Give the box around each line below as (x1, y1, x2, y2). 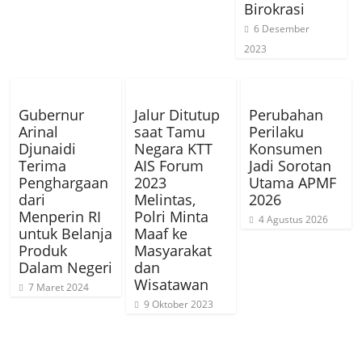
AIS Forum (133, 156, 204, 176)
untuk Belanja (19, 224, 113, 244)
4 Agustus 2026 (258, 213, 328, 227)
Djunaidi (19, 139, 77, 159)
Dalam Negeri (19, 258, 113, 278)
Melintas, (133, 190, 196, 210)
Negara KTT (133, 139, 213, 159)
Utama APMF (248, 173, 336, 193)
